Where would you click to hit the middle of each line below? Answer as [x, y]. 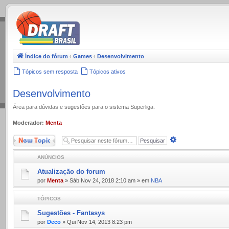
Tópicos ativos [108, 72]
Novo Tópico [28, 138]
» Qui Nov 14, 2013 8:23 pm [96, 222]
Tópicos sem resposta [50, 72]
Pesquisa [189, 140]
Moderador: [28, 122]
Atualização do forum [71, 171]
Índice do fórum [47, 56]
